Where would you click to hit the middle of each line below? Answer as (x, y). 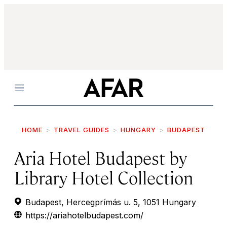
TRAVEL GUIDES (82, 130)
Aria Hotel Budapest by (101, 157)
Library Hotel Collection (104, 177)
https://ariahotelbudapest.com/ (84, 215)
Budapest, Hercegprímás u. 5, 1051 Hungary (109, 202)
